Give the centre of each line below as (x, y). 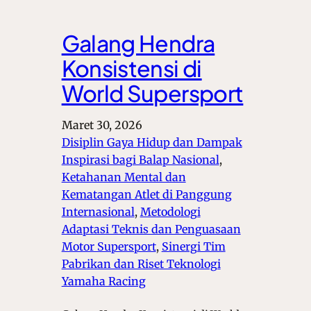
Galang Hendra (138, 43)
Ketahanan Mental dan (124, 177)
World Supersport (152, 93)
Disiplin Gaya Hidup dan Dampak (152, 143)
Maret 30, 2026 (102, 125)
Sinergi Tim (193, 247)
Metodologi (170, 212)
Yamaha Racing (103, 281)
